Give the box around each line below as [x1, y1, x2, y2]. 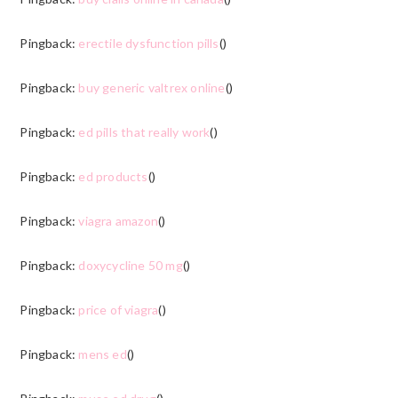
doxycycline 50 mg [78, 257, 183, 273]
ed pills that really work [78, 123, 211, 139]
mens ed [78, 346, 127, 362]
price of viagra [78, 301, 159, 317]
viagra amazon [78, 212, 158, 228]
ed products [78, 168, 148, 184]
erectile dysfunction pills [78, 35, 219, 51]
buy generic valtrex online [78, 79, 226, 95]
